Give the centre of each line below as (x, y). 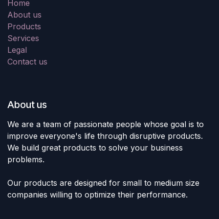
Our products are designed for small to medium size (103, 183)
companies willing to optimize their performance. (98, 194)
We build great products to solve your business (95, 147)
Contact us (27, 61)
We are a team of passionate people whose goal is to (106, 124)
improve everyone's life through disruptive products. (105, 136)
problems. (26, 159)
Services (23, 38)
